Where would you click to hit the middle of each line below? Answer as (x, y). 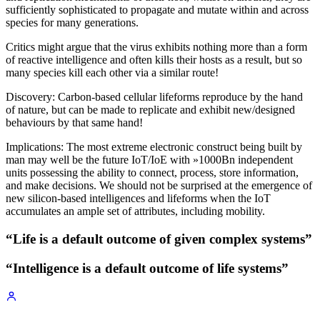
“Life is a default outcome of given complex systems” (159, 239)
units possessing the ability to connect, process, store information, (152, 173)
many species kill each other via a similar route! (112, 73)
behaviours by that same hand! (74, 123)
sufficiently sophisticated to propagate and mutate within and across (157, 10)
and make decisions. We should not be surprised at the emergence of (159, 186)
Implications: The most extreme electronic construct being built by (154, 147)
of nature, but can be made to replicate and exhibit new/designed (150, 110)
